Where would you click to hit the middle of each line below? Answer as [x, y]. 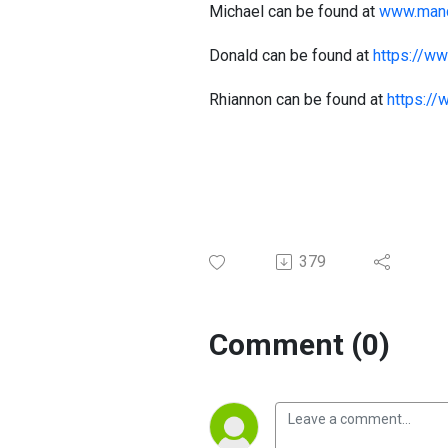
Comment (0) [299, 344]
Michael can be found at [294, 11]
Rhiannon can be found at [298, 99]
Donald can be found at [291, 55]
